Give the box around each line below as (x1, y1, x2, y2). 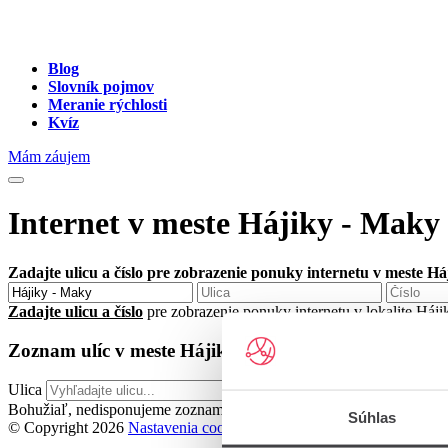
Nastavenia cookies (128, 419, 250, 437)
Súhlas (347, 408, 397, 426)
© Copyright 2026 (8, 419, 124, 437)
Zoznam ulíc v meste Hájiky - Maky (8, 339, 302, 361)
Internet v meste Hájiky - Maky (8, 205, 440, 242)
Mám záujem (8, 148, 90, 165)
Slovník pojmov (48, 78, 154, 95)
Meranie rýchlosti (48, 96, 167, 113)
